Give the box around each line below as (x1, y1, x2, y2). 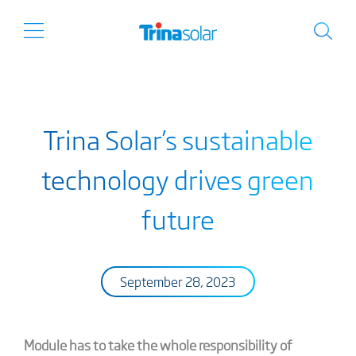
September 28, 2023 (120, 272, 236, 291)
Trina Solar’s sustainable (42, 120, 313, 158)
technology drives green (41, 160, 315, 198)
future (141, 199, 215, 238)
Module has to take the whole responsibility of (23, 335, 292, 354)
